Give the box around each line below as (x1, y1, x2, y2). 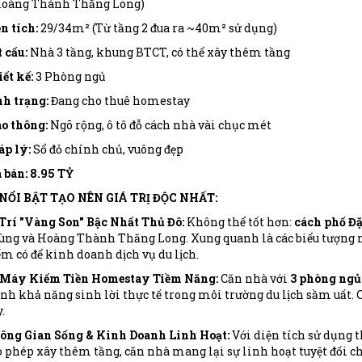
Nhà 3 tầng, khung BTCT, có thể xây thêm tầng (27, 44, 290, 60)
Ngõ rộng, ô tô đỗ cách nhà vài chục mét (47, 116, 271, 133)
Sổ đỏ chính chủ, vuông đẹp (30, 141, 183, 157)
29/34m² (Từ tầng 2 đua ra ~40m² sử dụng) (37, 19, 277, 36)
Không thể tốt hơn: (183, 213, 294, 229)
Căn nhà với (217, 270, 290, 286)
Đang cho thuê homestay (48, 92, 190, 108)
